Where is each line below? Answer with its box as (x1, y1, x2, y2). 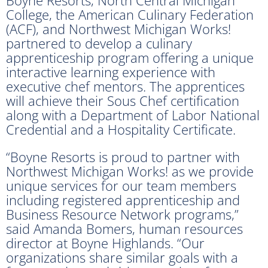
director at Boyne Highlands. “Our (6, 233, 205, 252)
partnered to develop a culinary (6, 33, 192, 52)
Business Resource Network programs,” (6, 205, 239, 223)
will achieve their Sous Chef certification (6, 91, 239, 109)
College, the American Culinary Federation (6, 5, 254, 23)
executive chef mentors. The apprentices (6, 77, 245, 95)
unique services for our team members (6, 176, 236, 194)
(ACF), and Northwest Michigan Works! (6, 19, 231, 38)
